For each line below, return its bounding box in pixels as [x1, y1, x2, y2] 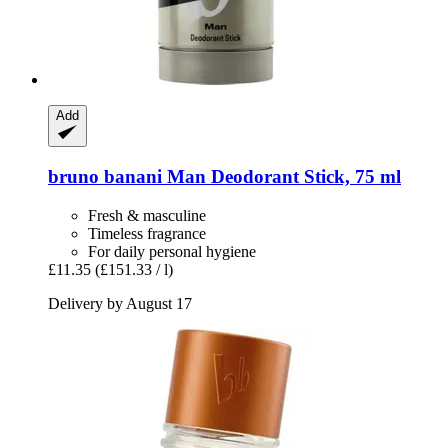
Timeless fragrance [88, 224, 206, 242]
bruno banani [48, 165, 162, 187]
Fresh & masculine [88, 206, 206, 224]
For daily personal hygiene [88, 242, 256, 260]
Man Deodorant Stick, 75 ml [162, 165, 401, 187]
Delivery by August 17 [48, 294, 192, 312]
